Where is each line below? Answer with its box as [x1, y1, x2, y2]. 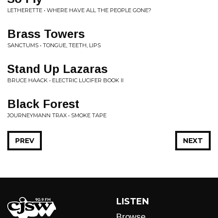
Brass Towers [7, 27, 85, 40]
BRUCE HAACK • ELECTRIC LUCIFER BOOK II [7, 77, 124, 84]
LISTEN [116, 196, 149, 207]
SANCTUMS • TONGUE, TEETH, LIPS [7, 42, 101, 49]
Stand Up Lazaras [7, 62, 108, 75]
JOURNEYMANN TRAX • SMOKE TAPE [7, 112, 107, 119]
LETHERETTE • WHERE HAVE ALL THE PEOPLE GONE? [7, 7, 151, 14]
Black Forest [7, 97, 79, 110]
